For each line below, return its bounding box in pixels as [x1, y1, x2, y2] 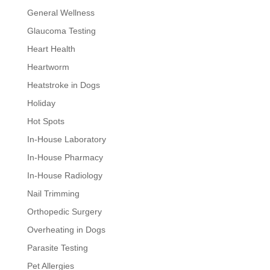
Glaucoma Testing [27, 25, 96, 36]
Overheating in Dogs [27, 224, 105, 234]
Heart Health [27, 43, 75, 54]
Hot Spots [27, 116, 64, 126]
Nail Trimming [27, 188, 80, 198]
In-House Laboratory [27, 134, 106, 144]
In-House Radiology [27, 170, 102, 180]
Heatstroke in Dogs [27, 80, 100, 90]
